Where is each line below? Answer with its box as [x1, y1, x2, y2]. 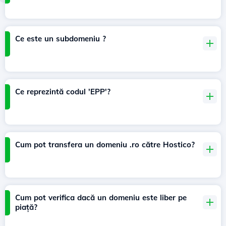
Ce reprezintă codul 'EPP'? [15, 87, 110, 97]
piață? [15, 202, 37, 212]
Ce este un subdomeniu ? [15, 34, 106, 44]
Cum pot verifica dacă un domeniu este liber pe [15, 193, 187, 203]
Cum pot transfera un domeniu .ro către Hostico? [15, 140, 195, 150]
